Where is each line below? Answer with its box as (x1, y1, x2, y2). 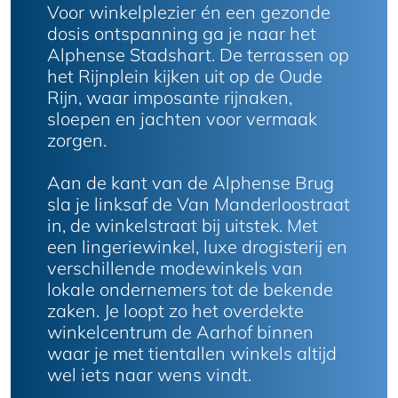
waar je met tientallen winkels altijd (47, 342, 337, 364)
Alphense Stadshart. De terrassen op (47, 44, 349, 66)
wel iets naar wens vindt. (47, 363, 256, 386)
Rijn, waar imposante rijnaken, (47, 86, 292, 108)
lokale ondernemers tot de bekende (47, 278, 333, 300)
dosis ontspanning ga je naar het (47, 22, 316, 44)
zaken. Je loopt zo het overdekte (47, 299, 304, 322)
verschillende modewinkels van (47, 257, 303, 279)
